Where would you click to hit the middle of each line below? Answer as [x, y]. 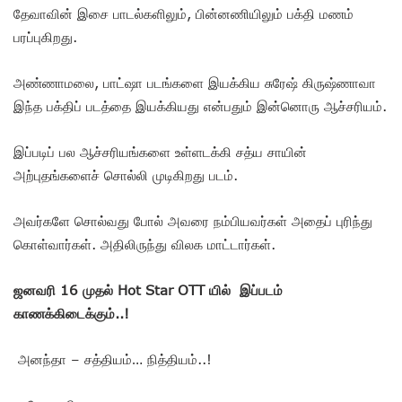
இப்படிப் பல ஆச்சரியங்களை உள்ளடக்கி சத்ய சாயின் [160, 151]
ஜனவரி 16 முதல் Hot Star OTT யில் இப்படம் [148, 289]
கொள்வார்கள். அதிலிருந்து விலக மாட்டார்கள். [144, 244]
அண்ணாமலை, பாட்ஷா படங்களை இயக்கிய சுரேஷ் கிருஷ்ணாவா [195, 82]
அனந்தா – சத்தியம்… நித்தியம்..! [113, 358]
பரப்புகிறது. [45, 36]
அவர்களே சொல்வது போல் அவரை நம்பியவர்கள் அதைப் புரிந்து [193, 220]
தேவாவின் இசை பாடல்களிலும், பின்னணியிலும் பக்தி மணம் [184, 13]
